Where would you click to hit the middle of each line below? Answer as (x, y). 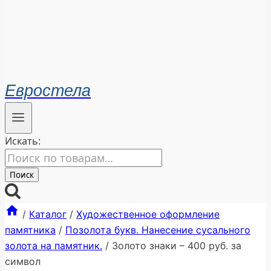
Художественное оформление (148, 214)
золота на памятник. (54, 246)
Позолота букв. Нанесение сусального (158, 230)
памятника (30, 230)
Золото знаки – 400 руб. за (177, 246)
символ (23, 262)
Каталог (48, 214)
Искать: (23, 141)
